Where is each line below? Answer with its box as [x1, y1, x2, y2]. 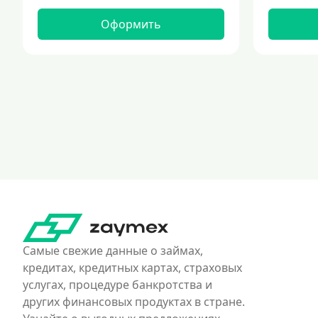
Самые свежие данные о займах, [23, 243, 203, 258]
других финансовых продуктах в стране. [23, 294, 245, 309]
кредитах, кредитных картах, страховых [23, 260, 242, 275]
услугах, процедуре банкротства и [23, 277, 212, 292]
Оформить [100, 16, 161, 32]
